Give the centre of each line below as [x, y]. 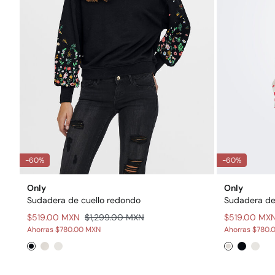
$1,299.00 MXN [114, 217]
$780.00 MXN [78, 229]
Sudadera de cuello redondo [84, 200]
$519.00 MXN [53, 217]
